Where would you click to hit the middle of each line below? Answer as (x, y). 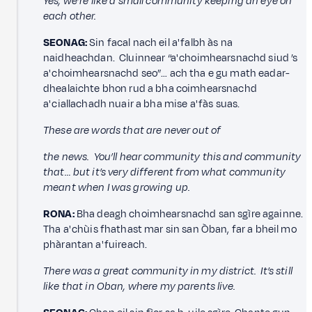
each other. (70, 16)
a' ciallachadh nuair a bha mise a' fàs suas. (142, 104)
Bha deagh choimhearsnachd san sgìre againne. (189, 214)
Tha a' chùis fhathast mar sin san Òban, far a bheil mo (170, 229)
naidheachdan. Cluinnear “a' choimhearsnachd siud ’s (171, 58)
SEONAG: (65, 42)
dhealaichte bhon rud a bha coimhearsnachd (150, 88)
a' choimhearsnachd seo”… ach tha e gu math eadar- (167, 73)
